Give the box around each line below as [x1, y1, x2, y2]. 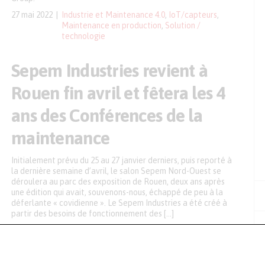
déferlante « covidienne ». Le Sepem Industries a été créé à [11, 198, 227, 208]
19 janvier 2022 [11, 225, 64, 235]
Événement [124, 225, 165, 235]
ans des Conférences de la [11, 105, 202, 125]
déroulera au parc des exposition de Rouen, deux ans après [11, 177, 225, 186]
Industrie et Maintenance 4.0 [62, 10, 165, 20]
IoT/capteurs [169, 10, 217, 20]
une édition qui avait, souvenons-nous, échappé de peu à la [11, 188, 223, 197]
